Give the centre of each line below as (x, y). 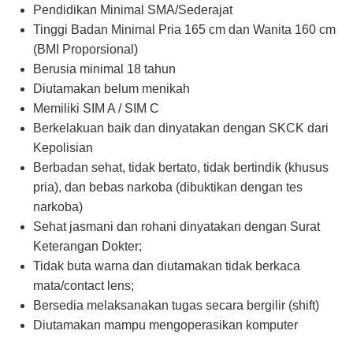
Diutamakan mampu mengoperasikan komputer (165, 325)
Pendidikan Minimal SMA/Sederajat (133, 10)
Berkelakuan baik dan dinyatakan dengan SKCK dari (181, 128)
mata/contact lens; (84, 286)
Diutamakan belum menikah (111, 89)
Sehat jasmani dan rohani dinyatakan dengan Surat (176, 227)
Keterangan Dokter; (87, 246)
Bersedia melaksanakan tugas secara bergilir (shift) (176, 305)
